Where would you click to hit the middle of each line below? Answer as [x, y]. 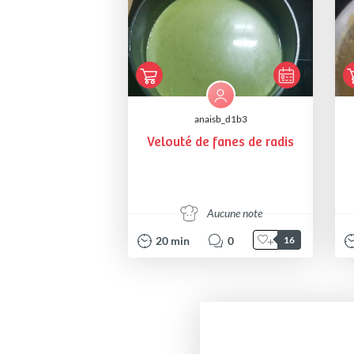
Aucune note [234, 213]
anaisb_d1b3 [220, 119]
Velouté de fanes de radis [220, 143]
